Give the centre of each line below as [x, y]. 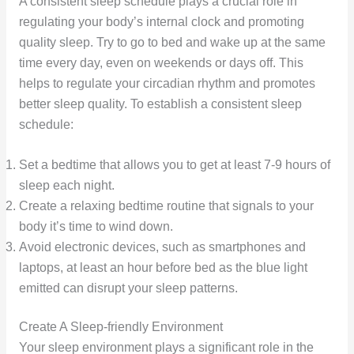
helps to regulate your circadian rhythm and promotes [167, 84]
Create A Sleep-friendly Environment [121, 327]
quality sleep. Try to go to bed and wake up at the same [172, 43]
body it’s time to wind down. [96, 227]
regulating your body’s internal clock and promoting [161, 22]
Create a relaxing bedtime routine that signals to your [166, 206]
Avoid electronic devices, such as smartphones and [162, 247]
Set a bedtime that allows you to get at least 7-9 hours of [174, 165]
